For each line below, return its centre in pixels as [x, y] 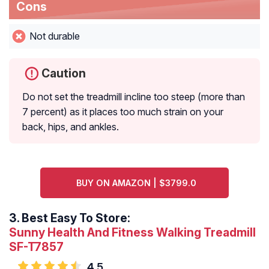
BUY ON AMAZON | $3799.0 [136, 183]
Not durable [54, 36]
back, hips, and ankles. [71, 127]
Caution [64, 74]
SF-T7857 [36, 247]
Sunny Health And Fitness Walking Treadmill [132, 233]
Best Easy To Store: [76, 218]
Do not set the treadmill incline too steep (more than [134, 97]
